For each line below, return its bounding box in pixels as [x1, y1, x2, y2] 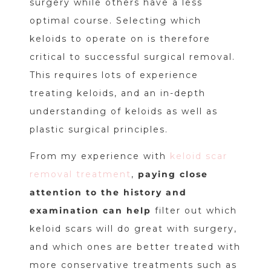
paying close [137, 169, 208, 180]
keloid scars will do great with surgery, [29, 223, 237, 235]
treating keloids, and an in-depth [29, 88, 206, 99]
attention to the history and [29, 187, 187, 198]
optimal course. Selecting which [29, 15, 201, 27]
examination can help [29, 205, 151, 217]
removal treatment [29, 169, 131, 180]
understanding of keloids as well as [29, 106, 218, 117]
